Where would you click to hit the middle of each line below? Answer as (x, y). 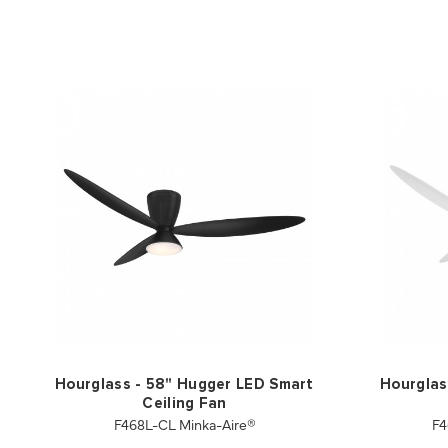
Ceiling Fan (184, 403)
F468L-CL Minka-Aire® (184, 424)
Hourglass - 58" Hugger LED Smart (184, 384)
